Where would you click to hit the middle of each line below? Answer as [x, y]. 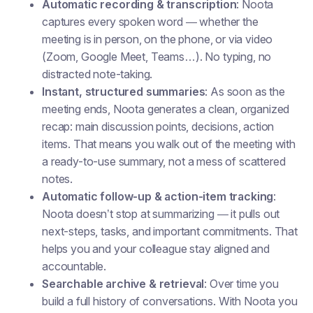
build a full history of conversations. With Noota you [170, 301]
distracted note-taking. [97, 74]
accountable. [74, 266]
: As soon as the [245, 92]
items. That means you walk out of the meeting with [169, 144]
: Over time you [241, 284]
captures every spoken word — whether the [150, 22]
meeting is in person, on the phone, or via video [158, 39]
